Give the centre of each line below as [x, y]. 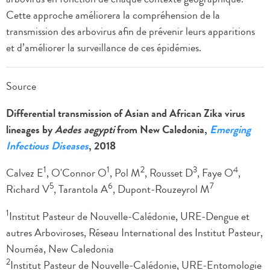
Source [21, 86]
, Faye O [215, 173]
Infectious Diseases [47, 146]
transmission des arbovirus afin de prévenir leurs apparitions [130, 32]
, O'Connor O [77, 173]
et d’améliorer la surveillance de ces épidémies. [104, 48]
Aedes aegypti [85, 130]
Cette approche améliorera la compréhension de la [113, 15]
